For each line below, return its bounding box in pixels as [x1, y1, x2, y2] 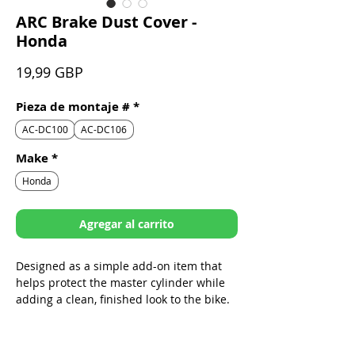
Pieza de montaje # [16, 98, 130, 116]
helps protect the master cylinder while [16, 275, 225, 291]
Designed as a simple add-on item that [16, 258, 222, 274]
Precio [82, 62, 124, 82]
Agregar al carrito [79, 216, 174, 232]
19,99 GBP [16, 63, 83, 82]
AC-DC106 [81, 123, 127, 136]
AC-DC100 [22, 123, 68, 136]
